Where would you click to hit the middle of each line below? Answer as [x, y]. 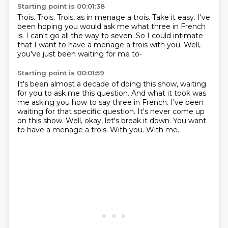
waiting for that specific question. [77, 111]
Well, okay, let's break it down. [119, 121]
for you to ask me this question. [74, 93]
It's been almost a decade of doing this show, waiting [111, 84]
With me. [162, 130]
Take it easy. [175, 17]
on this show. [41, 121]
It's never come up [171, 111]
